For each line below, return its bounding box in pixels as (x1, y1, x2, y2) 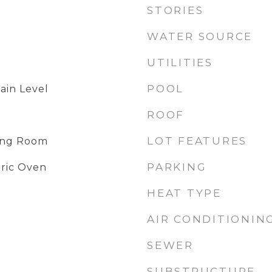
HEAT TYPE (147, 187, 222, 199)
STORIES (147, 4, 204, 16)
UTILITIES (147, 56, 213, 69)
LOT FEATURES (147, 135, 247, 147)
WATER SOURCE (147, 30, 253, 42)
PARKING (147, 161, 207, 173)
